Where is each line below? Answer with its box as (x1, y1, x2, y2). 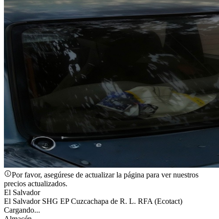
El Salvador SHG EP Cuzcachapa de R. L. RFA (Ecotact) (4, 197, 182, 205)
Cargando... (4, 206, 40, 214)
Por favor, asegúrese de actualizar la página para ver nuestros (12, 171, 198, 179)
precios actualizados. (4, 179, 67, 188)
